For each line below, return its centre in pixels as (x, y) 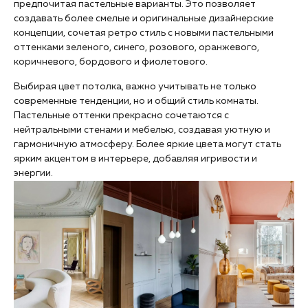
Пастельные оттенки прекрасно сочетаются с (121, 115)
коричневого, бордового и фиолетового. (111, 62)
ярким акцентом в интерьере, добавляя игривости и (135, 159)
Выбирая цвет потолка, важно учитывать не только (135, 87)
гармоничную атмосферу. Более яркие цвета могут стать (147, 144)
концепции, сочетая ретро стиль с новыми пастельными (144, 33)
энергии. (33, 173)
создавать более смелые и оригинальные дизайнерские (144, 19)
